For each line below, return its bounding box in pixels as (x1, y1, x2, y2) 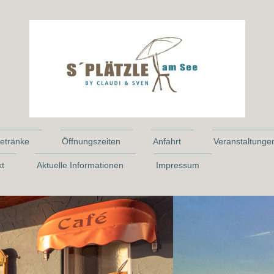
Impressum (156, 160, 199, 171)
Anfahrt (153, 136, 181, 146)
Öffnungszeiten (62, 136, 120, 146)
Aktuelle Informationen (37, 160, 124, 171)
